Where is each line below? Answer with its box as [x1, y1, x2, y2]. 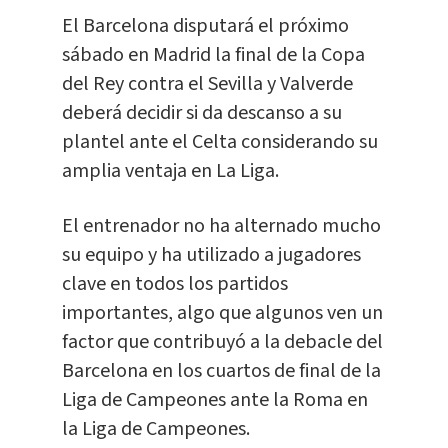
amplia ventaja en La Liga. [61, 157, 279, 186]
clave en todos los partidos [61, 270, 288, 299]
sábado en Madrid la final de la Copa [61, 41, 365, 70]
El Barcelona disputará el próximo [61, 12, 349, 41]
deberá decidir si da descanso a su [61, 99, 342, 128]
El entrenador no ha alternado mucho [61, 212, 381, 241]
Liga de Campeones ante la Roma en [61, 386, 368, 415]
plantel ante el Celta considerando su [61, 128, 378, 157]
